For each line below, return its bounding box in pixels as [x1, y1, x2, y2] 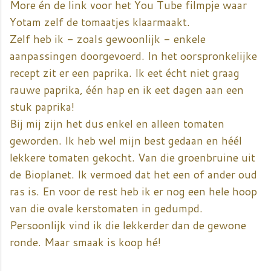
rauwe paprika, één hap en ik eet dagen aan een [10, 82, 244, 98]
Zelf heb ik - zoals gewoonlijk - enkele [10, 31, 206, 47]
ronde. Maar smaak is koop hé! [10, 234, 161, 250]
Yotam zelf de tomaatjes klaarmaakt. [10, 14, 190, 30]
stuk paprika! [10, 99, 74, 115]
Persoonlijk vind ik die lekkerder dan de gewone [10, 217, 246, 233]
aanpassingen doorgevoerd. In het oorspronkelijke [10, 48, 257, 64]
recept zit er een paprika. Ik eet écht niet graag [10, 65, 240, 81]
